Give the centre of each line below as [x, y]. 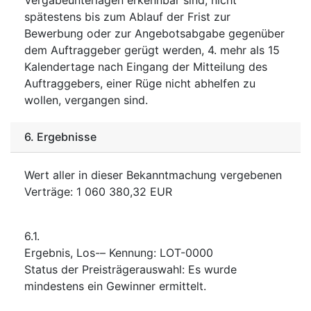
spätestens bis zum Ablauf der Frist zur [127, 16]
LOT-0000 [186, 252]
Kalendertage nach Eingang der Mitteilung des [146, 66]
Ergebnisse [67, 136]
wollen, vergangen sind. [86, 100]
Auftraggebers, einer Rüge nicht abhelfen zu [140, 83]
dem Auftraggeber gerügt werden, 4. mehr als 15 [152, 50]
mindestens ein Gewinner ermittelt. [115, 286]
